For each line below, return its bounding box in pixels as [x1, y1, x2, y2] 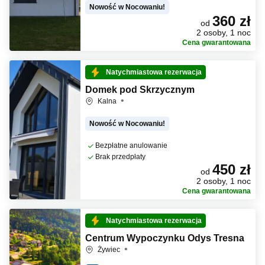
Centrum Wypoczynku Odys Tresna [85, 233, 244, 243]
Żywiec [98, 245, 122, 254]
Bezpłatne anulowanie [95, 141, 167, 150]
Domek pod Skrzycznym [85, 85, 195, 95]
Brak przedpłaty [95, 153, 146, 161]
